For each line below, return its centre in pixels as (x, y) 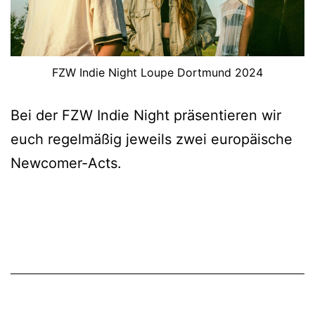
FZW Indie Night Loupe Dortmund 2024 (157, 73)
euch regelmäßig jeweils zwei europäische (152, 140)
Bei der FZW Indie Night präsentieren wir (146, 116)
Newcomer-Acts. (66, 163)
